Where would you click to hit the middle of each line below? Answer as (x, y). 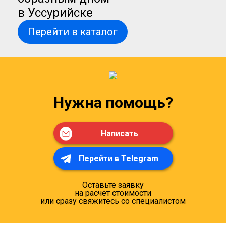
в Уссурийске (55, 13)
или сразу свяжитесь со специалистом (113, 201)
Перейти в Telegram (119, 159)
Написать (119, 133)
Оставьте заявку (113, 185)
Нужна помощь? (113, 103)
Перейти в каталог (73, 32)
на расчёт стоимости (113, 193)
